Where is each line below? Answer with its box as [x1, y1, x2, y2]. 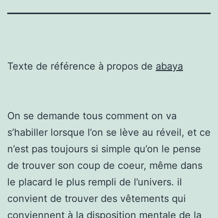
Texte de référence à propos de [7, 60, 156, 72]
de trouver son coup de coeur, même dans [7, 159, 202, 171]
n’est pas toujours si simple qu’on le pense [7, 143, 201, 155]
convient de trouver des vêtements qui [7, 192, 186, 204]
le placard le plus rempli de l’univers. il [7, 176, 182, 188]
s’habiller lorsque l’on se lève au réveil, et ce [7, 126, 211, 138]
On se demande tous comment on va [7, 109, 177, 122]
